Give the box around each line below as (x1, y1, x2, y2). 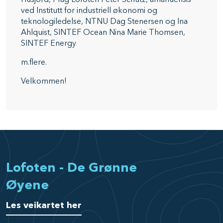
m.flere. (21, 58, 47, 67)
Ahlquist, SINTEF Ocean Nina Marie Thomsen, (21, 28, 185, 37)
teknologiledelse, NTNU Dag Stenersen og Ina (21, 17, 188, 26)
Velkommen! (21, 77, 67, 86)
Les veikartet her (6, 201, 82, 210)
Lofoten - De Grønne (6, 161, 137, 175)
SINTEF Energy (21, 39, 76, 48)
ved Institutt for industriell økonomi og (21, 6, 157, 15)
